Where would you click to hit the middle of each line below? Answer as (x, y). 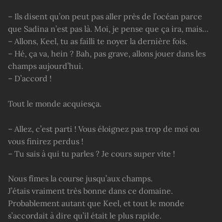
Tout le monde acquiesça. (55, 103)
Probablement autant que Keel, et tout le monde (96, 203)
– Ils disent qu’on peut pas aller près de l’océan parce (105, 16)
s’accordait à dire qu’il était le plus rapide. (85, 216)
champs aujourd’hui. (46, 66)
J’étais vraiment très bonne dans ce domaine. (90, 191)
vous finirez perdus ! (46, 141)
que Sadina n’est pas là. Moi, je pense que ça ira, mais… (108, 28)
